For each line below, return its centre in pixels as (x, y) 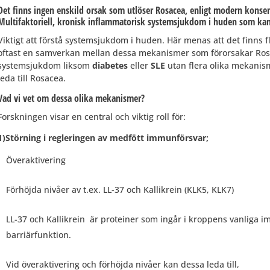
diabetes (110, 65)
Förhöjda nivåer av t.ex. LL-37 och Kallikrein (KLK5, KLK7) (120, 189)
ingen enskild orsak (70, 10)
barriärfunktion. (39, 234)
